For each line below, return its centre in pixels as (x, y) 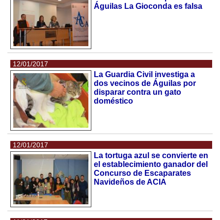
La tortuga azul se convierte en (151, 156)
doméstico (114, 101)
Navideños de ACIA (130, 182)
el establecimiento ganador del (151, 165)
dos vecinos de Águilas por (145, 83)
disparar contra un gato (138, 92)
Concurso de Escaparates (143, 173)
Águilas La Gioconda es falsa (148, 6)
